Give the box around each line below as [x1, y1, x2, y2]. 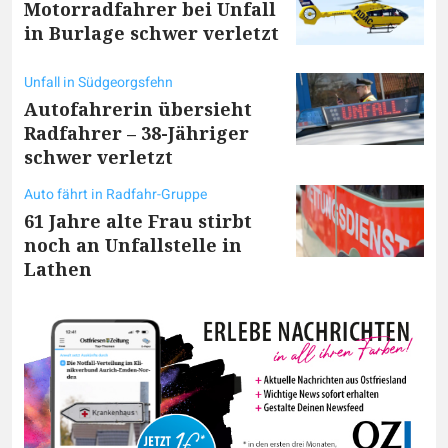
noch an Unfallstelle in [24, 232, 242, 257]
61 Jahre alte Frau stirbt [24, 208, 252, 233]
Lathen [24, 256, 92, 281]
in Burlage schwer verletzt [24, 21, 279, 46]
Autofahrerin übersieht [24, 96, 252, 121]
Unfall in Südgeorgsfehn [24, 71, 173, 93]
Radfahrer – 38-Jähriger [24, 120, 249, 145]
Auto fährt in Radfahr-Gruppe [24, 183, 207, 205]
